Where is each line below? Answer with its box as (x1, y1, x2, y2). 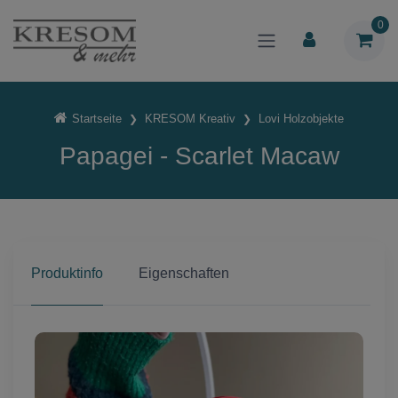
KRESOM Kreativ (144, 111, 235, 125)
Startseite (71, 111, 122, 125)
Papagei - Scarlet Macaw (59, 142, 339, 171)
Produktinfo (31, 266, 103, 282)
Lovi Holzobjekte (258, 111, 344, 125)
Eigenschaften (139, 266, 229, 282)
